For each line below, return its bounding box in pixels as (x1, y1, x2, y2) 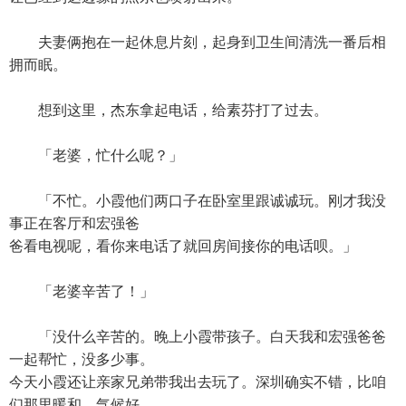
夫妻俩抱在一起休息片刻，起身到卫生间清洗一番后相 (9, 34, 386, 50)
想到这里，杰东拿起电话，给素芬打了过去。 (9, 102, 328, 118)
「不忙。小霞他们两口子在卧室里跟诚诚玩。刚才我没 (9, 193, 386, 208)
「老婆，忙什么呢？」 (9, 148, 183, 163)
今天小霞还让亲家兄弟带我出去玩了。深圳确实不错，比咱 (9, 374, 386, 390)
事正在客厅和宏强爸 (9, 216, 140, 231)
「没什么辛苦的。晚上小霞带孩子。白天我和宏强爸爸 (9, 329, 386, 344)
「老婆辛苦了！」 (9, 284, 154, 299)
